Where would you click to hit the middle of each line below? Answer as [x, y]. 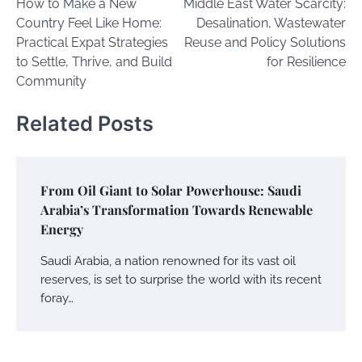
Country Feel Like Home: [89, 23]
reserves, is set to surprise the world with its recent [181, 279]
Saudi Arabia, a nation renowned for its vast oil [168, 260]
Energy [62, 229]
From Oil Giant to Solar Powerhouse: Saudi [171, 190]
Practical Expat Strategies [92, 42]
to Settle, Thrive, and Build [94, 62]
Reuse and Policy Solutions [265, 42]
